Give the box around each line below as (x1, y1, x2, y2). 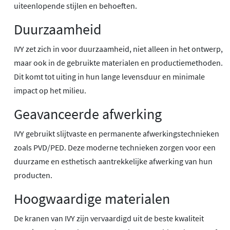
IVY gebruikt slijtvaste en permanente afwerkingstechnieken (14, 128, 219, 139)
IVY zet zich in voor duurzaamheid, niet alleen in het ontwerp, (14, 44, 223, 54)
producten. (14, 170, 52, 181)
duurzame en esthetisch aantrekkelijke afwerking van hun (14, 156, 213, 167)
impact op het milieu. (14, 85, 86, 96)
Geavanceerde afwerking (14, 105, 162, 124)
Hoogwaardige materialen (14, 189, 170, 208)
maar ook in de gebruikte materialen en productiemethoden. (14, 57, 223, 68)
